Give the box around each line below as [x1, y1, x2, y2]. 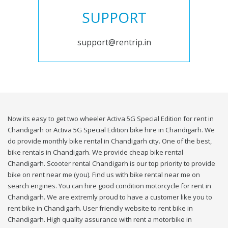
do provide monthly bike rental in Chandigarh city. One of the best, [8, 136, 212, 146]
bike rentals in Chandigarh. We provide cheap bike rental [8, 148, 183, 157]
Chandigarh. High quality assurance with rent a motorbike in [8, 215, 192, 224]
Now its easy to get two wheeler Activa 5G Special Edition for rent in [8, 114, 214, 124]
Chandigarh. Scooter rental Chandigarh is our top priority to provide [8, 159, 215, 168]
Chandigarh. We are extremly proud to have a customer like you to [8, 192, 212, 202]
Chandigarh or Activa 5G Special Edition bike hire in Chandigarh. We [8, 125, 215, 135]
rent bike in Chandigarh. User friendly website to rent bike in [8, 204, 193, 213]
